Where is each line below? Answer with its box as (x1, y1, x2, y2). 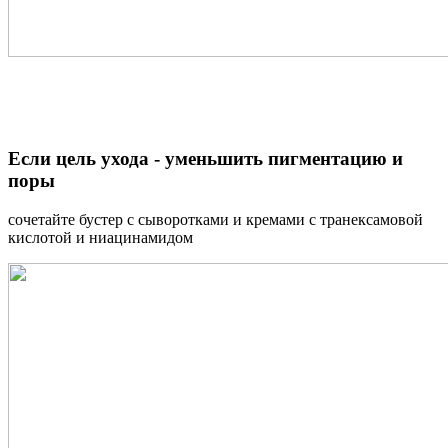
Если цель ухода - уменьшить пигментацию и (8, 147, 403, 169)
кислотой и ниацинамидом (8, 228, 193, 246)
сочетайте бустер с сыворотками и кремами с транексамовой (8, 210, 423, 228)
